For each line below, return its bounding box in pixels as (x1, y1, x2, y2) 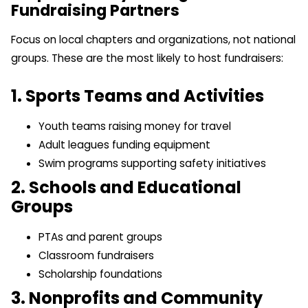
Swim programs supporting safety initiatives (38, 155, 266, 170)
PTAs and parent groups (38, 229, 162, 244)
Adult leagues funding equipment (38, 137, 210, 152)
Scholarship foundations (38, 266, 162, 281)
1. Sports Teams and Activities (11, 84, 264, 107)
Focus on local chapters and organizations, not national (11, 32, 296, 47)
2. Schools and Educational (11, 175, 241, 199)
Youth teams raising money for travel (38, 118, 231, 133)
